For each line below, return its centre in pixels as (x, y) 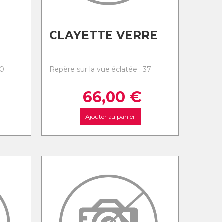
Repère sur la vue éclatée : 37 (100, 69)
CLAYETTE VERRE (104, 35)
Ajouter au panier (110, 117)
